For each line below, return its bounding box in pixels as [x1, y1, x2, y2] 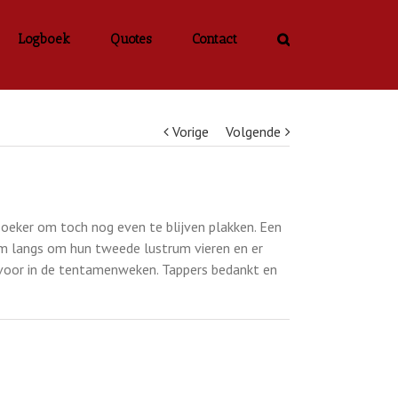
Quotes [110, 31, 152, 47]
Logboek [18, 31, 70, 47]
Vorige [172, 123, 209, 140]
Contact [192, 31, 237, 47]
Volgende [226, 123, 281, 140]
